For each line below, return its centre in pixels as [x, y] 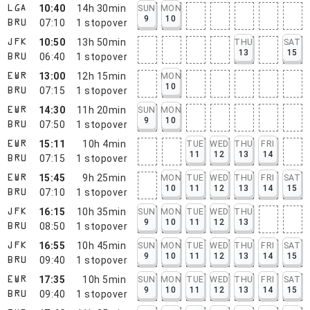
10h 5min [104, 279]
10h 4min [104, 144]
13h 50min [101, 42]
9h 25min [104, 177]
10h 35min [101, 211]
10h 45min [101, 245]
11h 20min [101, 110]
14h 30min [101, 8]
